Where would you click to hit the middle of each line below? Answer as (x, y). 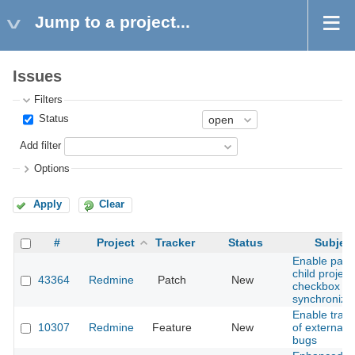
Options (52, 168)
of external (319, 328)
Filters (49, 100)
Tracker (175, 243)
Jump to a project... (113, 22)
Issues (37, 76)
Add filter (41, 146)
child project (323, 274)
